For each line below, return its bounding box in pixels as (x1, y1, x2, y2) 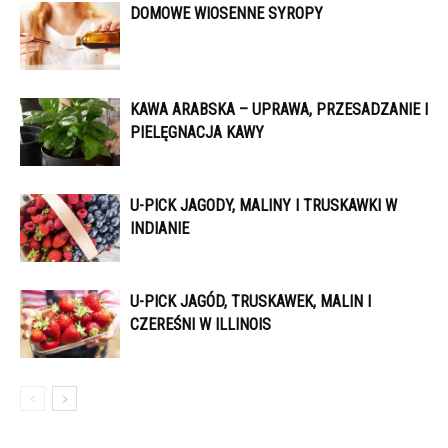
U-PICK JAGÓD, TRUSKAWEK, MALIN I (130, 291, 371, 311)
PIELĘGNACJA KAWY (130, 122, 264, 142)
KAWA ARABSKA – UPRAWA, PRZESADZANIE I (130, 99, 428, 119)
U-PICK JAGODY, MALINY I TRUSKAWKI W (130, 195, 397, 215)
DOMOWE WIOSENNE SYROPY (130, 3, 323, 23)
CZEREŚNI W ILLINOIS (130, 314, 271, 334)
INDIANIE (130, 218, 189, 238)
